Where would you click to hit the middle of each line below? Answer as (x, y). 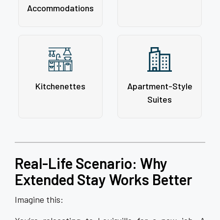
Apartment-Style (160, 86)
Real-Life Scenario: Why (91, 163)
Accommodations (60, 8)
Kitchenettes (60, 86)
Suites (160, 99)
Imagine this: (39, 200)
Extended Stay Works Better (103, 179)
